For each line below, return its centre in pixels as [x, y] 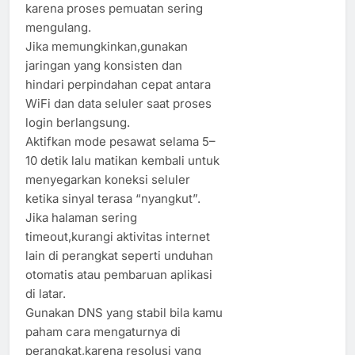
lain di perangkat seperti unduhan [119, 255]
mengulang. [58, 27]
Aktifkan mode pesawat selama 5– [120, 141]
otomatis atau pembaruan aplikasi [119, 274]
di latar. [46, 293]
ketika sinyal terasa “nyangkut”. [113, 198]
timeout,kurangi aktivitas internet [118, 236]
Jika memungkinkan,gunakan [107, 46]
